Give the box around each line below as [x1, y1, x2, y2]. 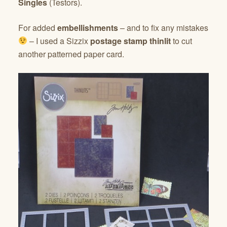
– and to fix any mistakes [118, 21, 208, 33]
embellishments [57, 21, 118, 33]
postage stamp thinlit [90, 34, 171, 47]
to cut [171, 34, 193, 47]
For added [18, 21, 57, 33]
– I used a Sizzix [27, 34, 91, 47]
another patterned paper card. [18, 48, 124, 60]
